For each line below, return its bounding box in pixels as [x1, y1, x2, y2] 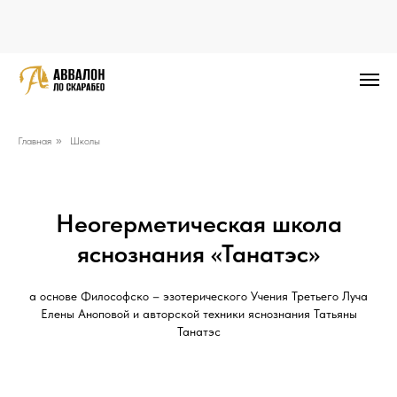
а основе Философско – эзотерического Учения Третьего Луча [29, 289, 368, 303]
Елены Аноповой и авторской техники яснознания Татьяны [40, 307, 357, 321]
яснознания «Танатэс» [77, 238, 320, 269]
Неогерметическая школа [55, 208, 342, 238]
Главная [18, 135, 51, 147]
